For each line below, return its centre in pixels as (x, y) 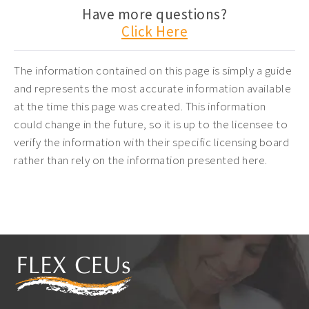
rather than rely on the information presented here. (141, 160)
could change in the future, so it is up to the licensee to (151, 124)
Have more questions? (154, 14)
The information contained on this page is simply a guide (153, 70)
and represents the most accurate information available (152, 88)
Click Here (154, 31)
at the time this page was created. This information (140, 106)
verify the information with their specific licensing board (151, 142)
